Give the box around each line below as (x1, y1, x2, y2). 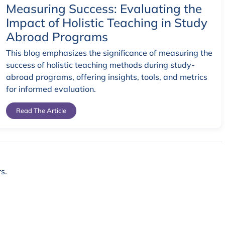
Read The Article (16, 106, 66, 115)
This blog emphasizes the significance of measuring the (6, 48, 212, 58)
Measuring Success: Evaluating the (6, 1, 202, 17)
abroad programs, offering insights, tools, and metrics (6, 72, 207, 82)
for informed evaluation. (6, 84, 96, 94)
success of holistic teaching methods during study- (6, 60, 195, 70)
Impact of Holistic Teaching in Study (6, 15, 207, 31)
